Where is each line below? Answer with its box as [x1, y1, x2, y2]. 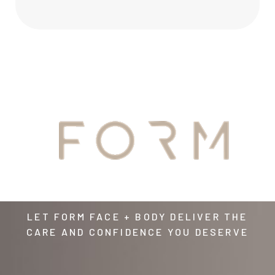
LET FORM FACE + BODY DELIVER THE [27, 210, 248, 222]
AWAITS [105, 157, 170, 179]
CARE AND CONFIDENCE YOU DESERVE [26, 225, 249, 238]
